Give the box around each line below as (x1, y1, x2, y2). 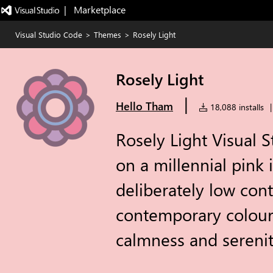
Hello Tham (116, 99, 173, 113)
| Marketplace (63, 3, 126, 16)
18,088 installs (208, 101, 264, 113)
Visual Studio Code (15, 29, 82, 40)
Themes (94, 29, 121, 40)
